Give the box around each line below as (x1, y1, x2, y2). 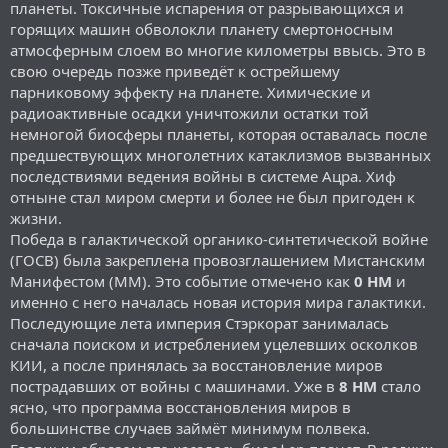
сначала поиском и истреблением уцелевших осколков (10, 333, 418, 354)
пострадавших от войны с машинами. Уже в (10, 375, 339, 396)
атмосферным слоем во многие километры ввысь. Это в (10, 39, 426, 60)
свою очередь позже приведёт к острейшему (10, 60, 340, 81)
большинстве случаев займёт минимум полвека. (10, 417, 370, 438)
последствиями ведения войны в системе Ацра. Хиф (10, 165, 396, 186)
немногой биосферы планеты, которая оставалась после (10, 123, 427, 144)
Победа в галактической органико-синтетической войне (10, 228, 428, 249)
